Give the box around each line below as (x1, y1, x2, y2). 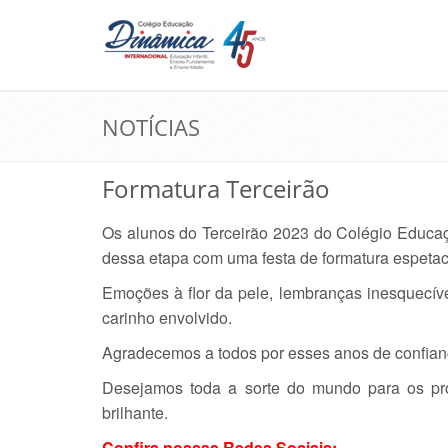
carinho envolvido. (102, 306, 232, 329)
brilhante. (102, 401, 168, 424)
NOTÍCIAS (102, 112, 200, 142)
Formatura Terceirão (102, 172, 330, 205)
